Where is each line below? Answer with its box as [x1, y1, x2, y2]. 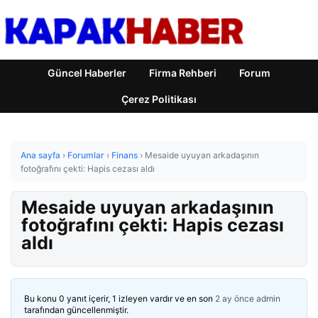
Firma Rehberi [149, 67, 216, 79]
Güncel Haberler [48, 67, 126, 79]
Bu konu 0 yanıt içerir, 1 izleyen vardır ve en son [24, 293, 215, 304]
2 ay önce [215, 293, 254, 304]
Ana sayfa [21, 150, 60, 160]
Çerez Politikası [121, 93, 197, 105]
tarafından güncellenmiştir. [24, 305, 128, 315]
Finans [111, 150, 138, 160]
